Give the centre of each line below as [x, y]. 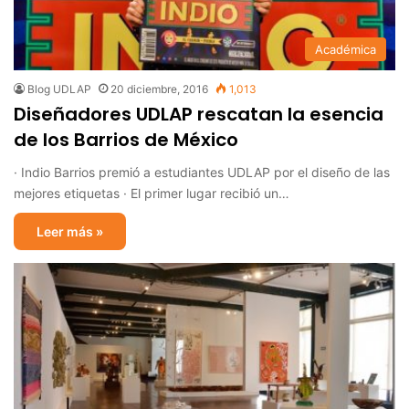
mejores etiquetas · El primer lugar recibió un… [152, 193]
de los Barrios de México [126, 139]
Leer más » [70, 231]
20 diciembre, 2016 [159, 89]
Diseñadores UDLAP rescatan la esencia [199, 114]
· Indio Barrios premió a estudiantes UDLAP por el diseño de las [202, 172]
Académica [346, 49]
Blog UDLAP [59, 89]
